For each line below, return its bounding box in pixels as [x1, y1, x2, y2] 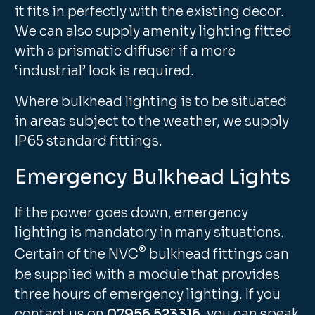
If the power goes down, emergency [15, 205, 249, 222]
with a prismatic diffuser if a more [15, 43, 236, 60]
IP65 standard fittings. [15, 133, 163, 150]
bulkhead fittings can [146, 246, 290, 264]
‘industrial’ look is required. [15, 63, 195, 80]
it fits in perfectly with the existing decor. [15, 4, 285, 21]
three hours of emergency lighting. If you [15, 285, 281, 303]
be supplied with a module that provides [15, 266, 281, 283]
